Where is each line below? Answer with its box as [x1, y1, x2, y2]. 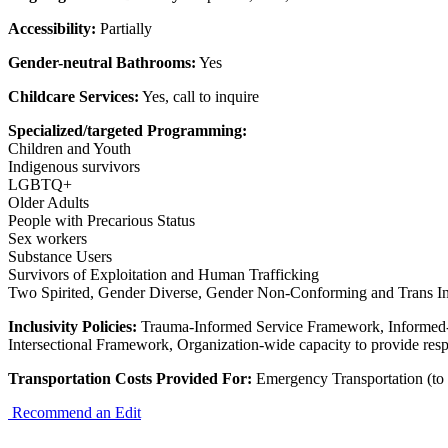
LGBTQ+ [8, 175, 72, 193]
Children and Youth [8, 139, 131, 157]
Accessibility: [8, 19, 96, 37]
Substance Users [8, 247, 112, 265]
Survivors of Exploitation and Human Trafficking [8, 265, 319, 283]
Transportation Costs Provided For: [8, 369, 252, 387]
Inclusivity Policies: [8, 317, 137, 335]
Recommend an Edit [8, 403, 141, 421]
